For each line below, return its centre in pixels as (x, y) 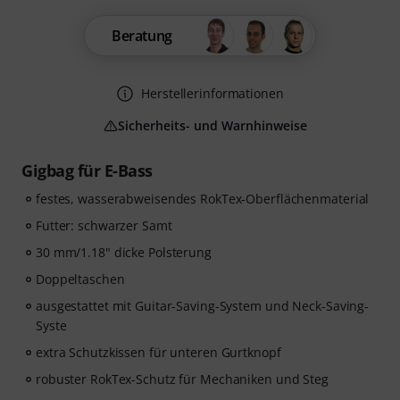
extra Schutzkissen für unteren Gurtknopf (158, 352)
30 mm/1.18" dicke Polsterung (124, 252)
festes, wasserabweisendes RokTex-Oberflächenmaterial (203, 199)
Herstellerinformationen (212, 93)
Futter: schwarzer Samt (104, 225)
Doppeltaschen (80, 279)
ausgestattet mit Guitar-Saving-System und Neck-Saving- (203, 306)
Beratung (142, 36)
